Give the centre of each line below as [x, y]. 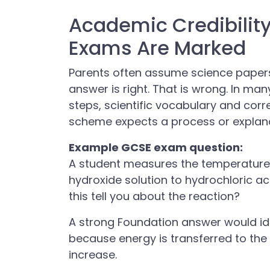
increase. [93, 255]
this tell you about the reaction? [154, 196]
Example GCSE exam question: [156, 147]
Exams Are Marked [157, 48]
